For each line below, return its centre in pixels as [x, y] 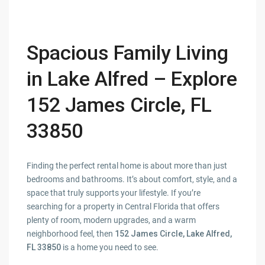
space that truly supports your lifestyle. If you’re [114, 193]
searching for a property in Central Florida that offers [123, 207]
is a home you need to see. [110, 248]
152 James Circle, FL [119, 105]
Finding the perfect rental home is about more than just [127, 166]
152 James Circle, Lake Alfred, [174, 234]
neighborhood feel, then [71, 234]
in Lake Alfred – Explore [132, 79]
